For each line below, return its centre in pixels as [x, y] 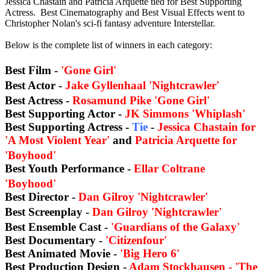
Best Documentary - [55, 240]
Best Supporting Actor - [65, 114]
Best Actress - [39, 101]
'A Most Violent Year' [57, 140]
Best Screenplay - [49, 212]
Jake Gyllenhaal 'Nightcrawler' [146, 86]
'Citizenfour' [136, 240]
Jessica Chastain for [206, 127]
